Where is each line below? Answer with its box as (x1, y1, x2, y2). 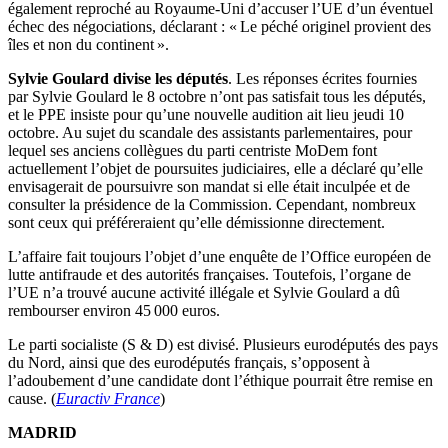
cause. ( (8, 390, 56, 408)
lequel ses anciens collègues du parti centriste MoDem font (8, 142, 377, 160)
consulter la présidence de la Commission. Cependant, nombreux (8, 196, 416, 214)
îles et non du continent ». (8, 36, 169, 54)
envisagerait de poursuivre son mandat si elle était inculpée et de (8, 178, 410, 196)
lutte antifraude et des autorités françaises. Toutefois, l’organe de (8, 266, 411, 284)
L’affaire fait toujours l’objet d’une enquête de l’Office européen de (8, 248, 431, 266)
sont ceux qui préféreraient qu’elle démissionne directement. (8, 214, 385, 232)
